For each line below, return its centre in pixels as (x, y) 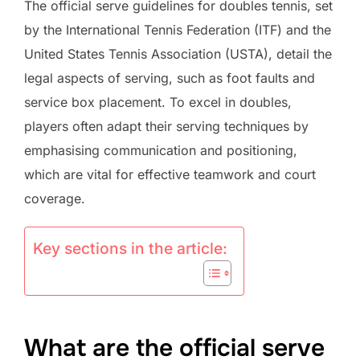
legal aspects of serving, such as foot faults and (170, 78)
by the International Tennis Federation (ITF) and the (178, 30)
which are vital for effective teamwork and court (170, 174)
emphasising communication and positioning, (161, 150)
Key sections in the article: (130, 249)
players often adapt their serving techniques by (166, 126)
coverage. (55, 198)
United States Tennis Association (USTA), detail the (178, 54)
